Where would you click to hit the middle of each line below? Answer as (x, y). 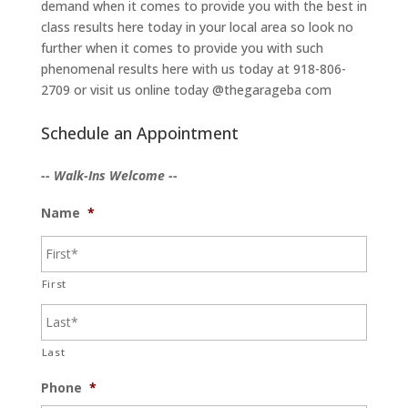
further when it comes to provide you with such (182, 48)
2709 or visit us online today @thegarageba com (186, 90)
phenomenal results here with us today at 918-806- (193, 69)
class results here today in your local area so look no (197, 27)
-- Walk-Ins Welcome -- (109, 176)
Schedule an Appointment (139, 133)
